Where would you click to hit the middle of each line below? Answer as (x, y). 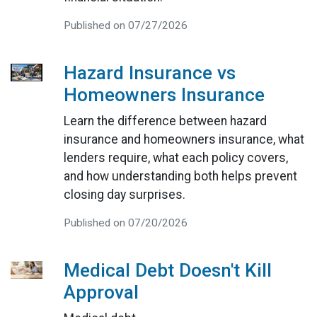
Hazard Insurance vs (149, 73)
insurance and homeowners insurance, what (184, 140)
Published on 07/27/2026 (125, 26)
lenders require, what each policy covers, (175, 158)
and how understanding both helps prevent (180, 177)
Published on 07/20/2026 (125, 223)
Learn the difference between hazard (165, 121)
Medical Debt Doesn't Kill (167, 271)
